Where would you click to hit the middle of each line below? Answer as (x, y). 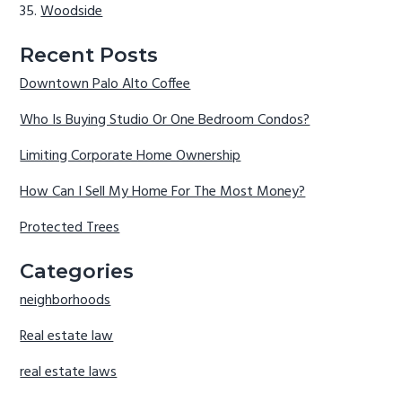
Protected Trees (70, 228)
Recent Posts (89, 54)
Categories (77, 271)
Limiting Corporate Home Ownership (131, 157)
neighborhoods (66, 301)
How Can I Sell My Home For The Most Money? (163, 192)
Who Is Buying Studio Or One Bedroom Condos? (165, 121)
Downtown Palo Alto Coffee (105, 85)
